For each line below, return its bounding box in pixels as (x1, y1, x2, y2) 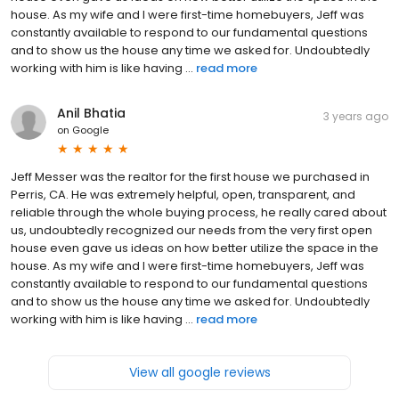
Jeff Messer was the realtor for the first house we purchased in (11, 167, 370, 185)
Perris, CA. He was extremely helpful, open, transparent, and (11, 185, 355, 203)
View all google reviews (128, 362, 271, 381)
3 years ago (323, 108, 388, 124)
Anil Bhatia (57, 103, 126, 122)
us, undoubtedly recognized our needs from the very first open (11, 221, 372, 239)
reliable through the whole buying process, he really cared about (11, 203, 387, 221)
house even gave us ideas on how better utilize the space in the (11, 239, 379, 256)
